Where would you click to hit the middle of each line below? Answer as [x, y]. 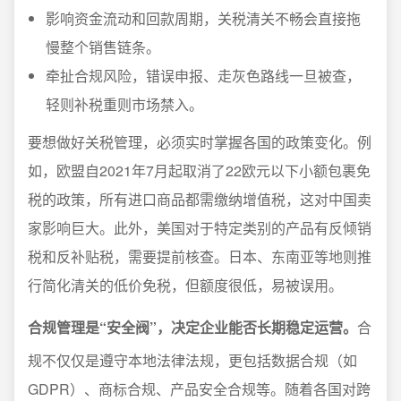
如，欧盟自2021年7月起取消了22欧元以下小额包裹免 [199, 171]
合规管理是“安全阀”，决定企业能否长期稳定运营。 [192, 327]
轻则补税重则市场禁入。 [124, 104]
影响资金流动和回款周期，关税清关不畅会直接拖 [203, 18]
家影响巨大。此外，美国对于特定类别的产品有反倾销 [200, 228]
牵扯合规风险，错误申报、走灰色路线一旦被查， [203, 76]
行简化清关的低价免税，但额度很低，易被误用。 [185, 285]
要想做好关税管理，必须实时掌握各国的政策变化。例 [200, 142]
